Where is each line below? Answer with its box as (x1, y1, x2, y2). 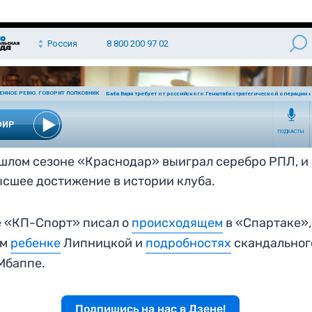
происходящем (132, 214, 224, 231)
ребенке (10, 235, 61, 251)
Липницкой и (61, 235, 146, 251)
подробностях (146, 235, 232, 251)
